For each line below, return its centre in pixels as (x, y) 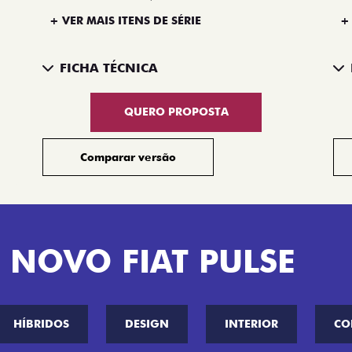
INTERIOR (251, 323)
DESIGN (147, 323)
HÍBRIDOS (41, 323)
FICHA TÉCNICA (109, 68)
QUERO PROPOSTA (176, 112)
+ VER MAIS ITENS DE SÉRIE (125, 20)
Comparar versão (128, 157)
